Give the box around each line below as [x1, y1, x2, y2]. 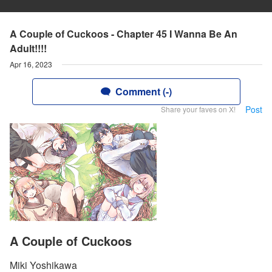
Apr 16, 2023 [10, 59, 52, 69]
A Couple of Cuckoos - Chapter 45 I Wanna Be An [10, 27, 237, 41]
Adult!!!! [10, 41, 47, 55]
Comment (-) [115, 84, 172, 98]
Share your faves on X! [161, 104, 236, 114]
